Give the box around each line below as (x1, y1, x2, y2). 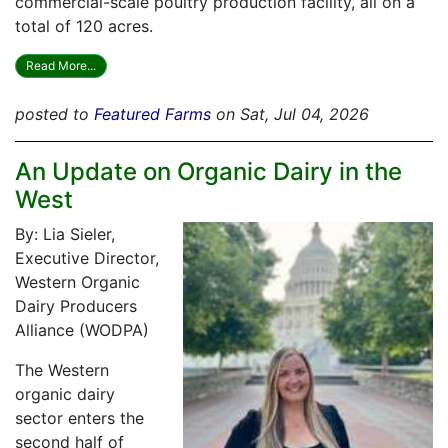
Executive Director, (15, 247, 159, 268)
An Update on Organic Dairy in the (15, 156, 402, 186)
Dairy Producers (15, 295, 137, 316)
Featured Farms (94, 103, 211, 124)
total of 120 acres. (15, 15, 153, 36)
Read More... (26, 57, 96, 73)
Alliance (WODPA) (15, 319, 149, 340)
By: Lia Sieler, (15, 223, 115, 244)
